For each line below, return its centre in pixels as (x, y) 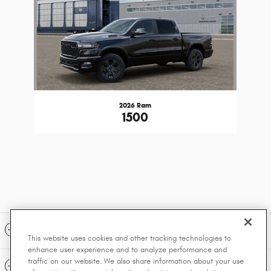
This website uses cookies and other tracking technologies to (129, 238)
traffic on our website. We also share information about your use (136, 261)
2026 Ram (135, 105)
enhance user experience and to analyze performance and (127, 250)
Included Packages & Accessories (122, 231)
